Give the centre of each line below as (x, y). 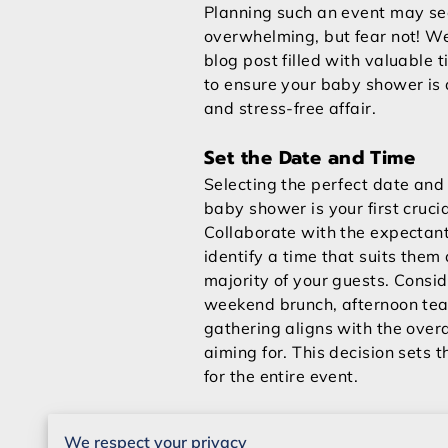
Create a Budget (282, 426)
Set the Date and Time (310, 158)
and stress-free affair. (290, 108)
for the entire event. (281, 376)
